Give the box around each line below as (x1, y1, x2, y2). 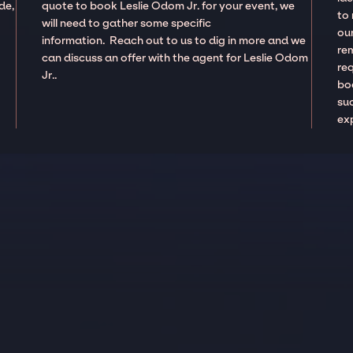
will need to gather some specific (42, 17, 212, 31)
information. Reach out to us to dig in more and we (42, 34, 307, 48)
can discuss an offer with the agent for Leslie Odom (42, 51, 309, 65)
